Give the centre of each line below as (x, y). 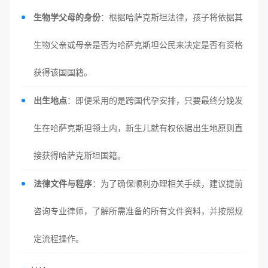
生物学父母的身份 (67, 17)
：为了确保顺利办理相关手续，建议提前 (167, 183)
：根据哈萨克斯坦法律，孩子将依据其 (172, 17)
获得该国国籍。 (63, 72)
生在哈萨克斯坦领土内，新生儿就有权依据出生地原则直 (138, 128)
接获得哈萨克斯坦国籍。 (80, 155)
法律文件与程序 (63, 183)
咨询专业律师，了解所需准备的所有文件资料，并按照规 (138, 211)
